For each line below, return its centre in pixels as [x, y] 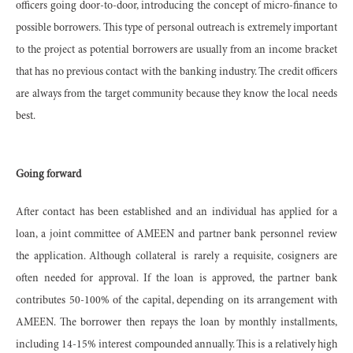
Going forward [48, 175]
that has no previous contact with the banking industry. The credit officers [176, 72]
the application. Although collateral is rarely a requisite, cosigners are [176, 256]
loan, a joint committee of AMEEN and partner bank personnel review [176, 234]
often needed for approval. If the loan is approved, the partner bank [176, 279]
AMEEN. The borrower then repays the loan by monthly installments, [176, 323]
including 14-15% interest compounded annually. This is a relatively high [176, 345]
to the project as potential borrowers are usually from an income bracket [176, 50]
